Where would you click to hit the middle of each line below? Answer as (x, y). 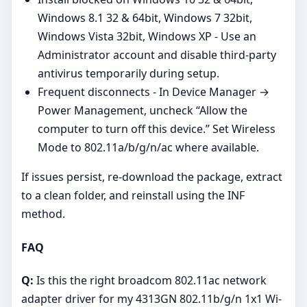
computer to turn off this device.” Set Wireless (157, 129)
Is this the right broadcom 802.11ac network (150, 280)
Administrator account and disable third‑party (157, 55)
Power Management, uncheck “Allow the (143, 111)
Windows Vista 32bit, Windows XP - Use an (147, 37)
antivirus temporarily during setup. (128, 74)
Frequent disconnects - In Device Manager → (153, 92)
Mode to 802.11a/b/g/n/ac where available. (148, 148)
